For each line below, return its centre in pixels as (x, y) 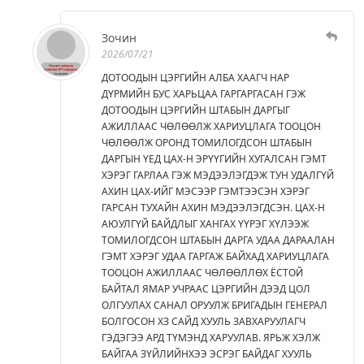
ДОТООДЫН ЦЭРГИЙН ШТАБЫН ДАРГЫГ (196, 110)
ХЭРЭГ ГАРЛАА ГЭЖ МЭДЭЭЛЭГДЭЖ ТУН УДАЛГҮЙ (218, 175)
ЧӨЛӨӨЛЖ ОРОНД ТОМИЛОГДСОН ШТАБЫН (207, 142)
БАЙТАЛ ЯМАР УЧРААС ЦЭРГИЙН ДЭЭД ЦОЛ (206, 288)
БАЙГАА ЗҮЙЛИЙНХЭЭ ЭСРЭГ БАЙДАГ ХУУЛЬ (207, 353)
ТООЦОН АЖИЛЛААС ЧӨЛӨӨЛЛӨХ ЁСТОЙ (202, 272)
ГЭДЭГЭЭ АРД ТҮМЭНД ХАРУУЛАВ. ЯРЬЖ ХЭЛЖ (211, 337)
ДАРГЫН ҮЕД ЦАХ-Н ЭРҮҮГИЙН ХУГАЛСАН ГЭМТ (214, 158)
